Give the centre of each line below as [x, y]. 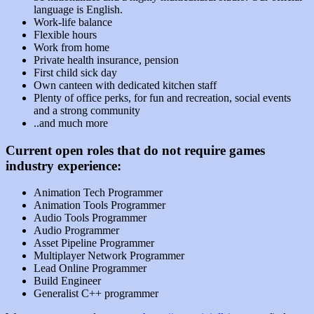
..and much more [71, 123]
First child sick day [75, 72]
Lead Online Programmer [90, 268]
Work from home [71, 47]
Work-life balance [73, 22]
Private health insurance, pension [106, 60]
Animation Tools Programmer [100, 205]
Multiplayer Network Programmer [109, 256]
